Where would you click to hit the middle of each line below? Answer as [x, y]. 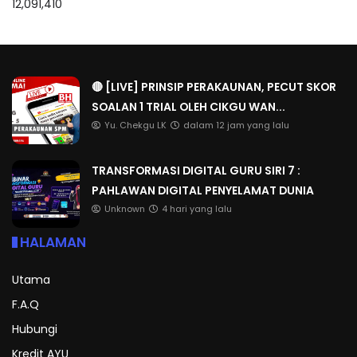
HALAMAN [53, 242]
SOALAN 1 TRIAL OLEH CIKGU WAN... [188, 106]
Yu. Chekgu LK [135, 125]
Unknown [125, 209]
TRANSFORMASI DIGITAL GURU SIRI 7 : [196, 170]
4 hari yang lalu [197, 209]
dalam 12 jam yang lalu [236, 125]
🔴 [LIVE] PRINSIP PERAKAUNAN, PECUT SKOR [214, 86]
